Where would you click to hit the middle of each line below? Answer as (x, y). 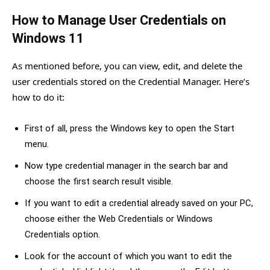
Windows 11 (48, 39)
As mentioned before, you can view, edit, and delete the (127, 66)
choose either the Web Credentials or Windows (119, 219)
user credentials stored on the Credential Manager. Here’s (131, 82)
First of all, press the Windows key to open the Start (130, 129)
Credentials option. (62, 235)
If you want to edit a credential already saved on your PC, (139, 203)
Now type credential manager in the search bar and (126, 166)
